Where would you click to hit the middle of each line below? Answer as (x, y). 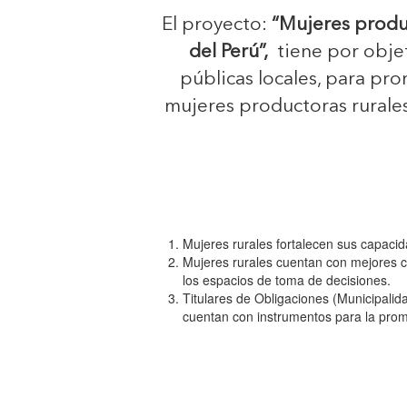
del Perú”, (228, 52)
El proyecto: (216, 25)
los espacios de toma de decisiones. (287, 280)
